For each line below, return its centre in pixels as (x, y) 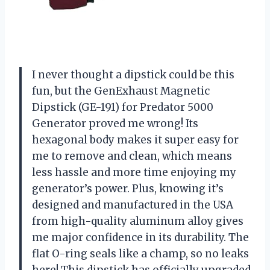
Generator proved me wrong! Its (115, 123)
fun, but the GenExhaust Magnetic (121, 91)
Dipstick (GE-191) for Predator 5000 (123, 107)
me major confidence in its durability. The (140, 237)
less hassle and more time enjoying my (134, 172)
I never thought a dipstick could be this (133, 74)
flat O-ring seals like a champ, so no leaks (140, 253)
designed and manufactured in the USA (133, 205)
